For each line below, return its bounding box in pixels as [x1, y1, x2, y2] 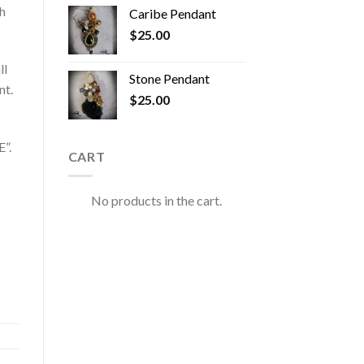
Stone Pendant [128, 70, 210, 86]
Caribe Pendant [128, 5, 216, 21]
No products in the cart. [90, 193, 222, 209]
